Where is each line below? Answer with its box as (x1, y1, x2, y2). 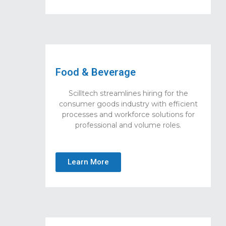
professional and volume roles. (75, 121, 181, 130)
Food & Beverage (55, 66, 136, 79)
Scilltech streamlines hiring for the (68, 89, 188, 98)
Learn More (68, 157, 109, 166)
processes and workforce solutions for (62, 110, 195, 120)
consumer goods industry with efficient (59, 99, 198, 109)
